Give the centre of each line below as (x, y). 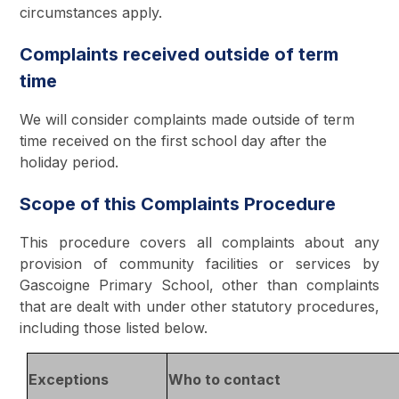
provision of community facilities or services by (199, 263)
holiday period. (69, 162)
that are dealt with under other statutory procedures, (199, 306)
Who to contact (224, 379)
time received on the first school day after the (174, 140)
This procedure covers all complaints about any (199, 242)
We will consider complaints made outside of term (187, 119)
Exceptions (68, 379)
